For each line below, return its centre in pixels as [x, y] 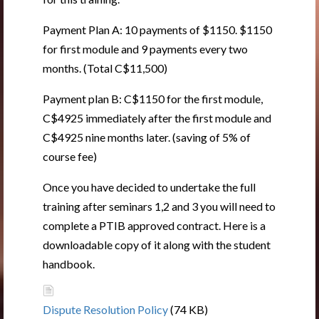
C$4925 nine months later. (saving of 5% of [147, 137]
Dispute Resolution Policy [105, 309]
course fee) [70, 156]
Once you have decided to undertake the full [149, 187]
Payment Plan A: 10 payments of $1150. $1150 [157, 30]
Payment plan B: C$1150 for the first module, [153, 99]
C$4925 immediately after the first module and [157, 118]
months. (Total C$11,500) [105, 68]
